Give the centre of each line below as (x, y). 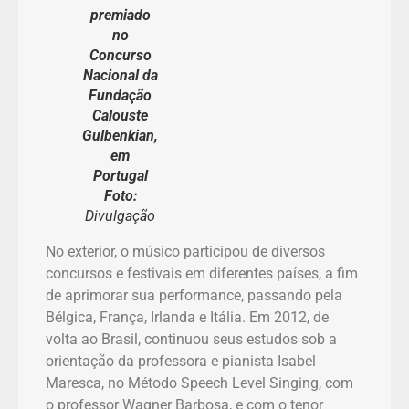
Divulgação (120, 215)
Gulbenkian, (120, 135)
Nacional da (120, 75)
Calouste (120, 115)
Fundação (120, 95)
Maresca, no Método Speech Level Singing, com (199, 383)
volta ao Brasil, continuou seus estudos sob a (191, 339)
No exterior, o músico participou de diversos (185, 251)
